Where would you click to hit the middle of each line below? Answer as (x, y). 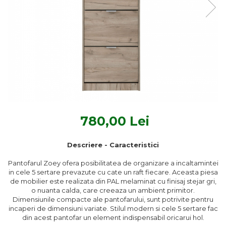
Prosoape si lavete (38, 36)
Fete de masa (30, 24)
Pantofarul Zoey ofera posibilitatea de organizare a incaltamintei (113, 163)
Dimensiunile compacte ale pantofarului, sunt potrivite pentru (113, 199)
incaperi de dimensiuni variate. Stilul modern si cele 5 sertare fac (113, 208)
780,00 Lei (115, 121)
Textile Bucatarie (39, 9)
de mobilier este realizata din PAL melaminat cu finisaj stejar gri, (113, 181)
